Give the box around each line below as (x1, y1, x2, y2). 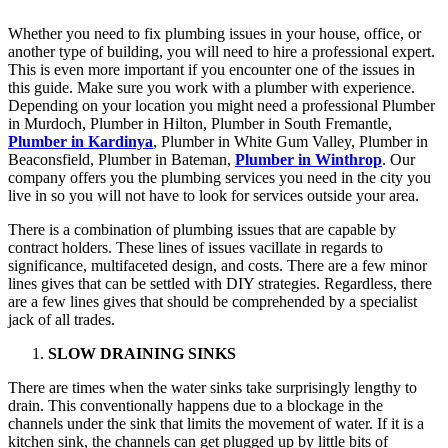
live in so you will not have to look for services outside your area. (8, 186, 419, 204)
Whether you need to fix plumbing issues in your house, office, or (8, 24, 421, 42)
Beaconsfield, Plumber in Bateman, (8, 150, 235, 168)
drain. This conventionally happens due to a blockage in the (8, 396, 383, 414)
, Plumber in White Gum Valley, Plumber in (153, 132, 428, 150)
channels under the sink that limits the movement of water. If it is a (8, 414, 424, 432)
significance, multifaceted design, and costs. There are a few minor (8, 256, 427, 274)
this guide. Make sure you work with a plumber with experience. (8, 78, 415, 96)
